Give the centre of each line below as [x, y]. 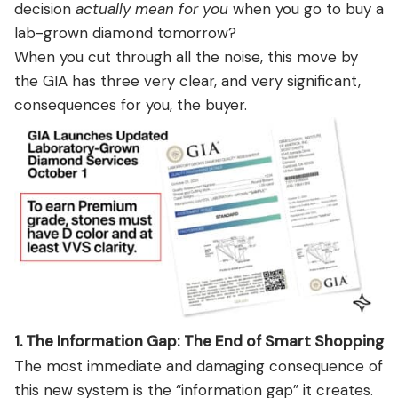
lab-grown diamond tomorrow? [125, 32]
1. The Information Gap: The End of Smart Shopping [199, 341]
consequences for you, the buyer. [131, 104]
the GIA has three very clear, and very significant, [187, 80]
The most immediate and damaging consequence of [199, 366]
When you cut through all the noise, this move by [186, 56]
